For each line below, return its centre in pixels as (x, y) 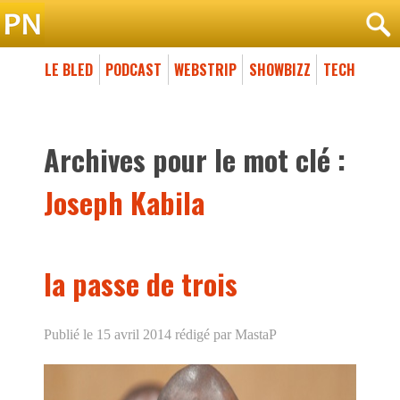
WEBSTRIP (205, 69)
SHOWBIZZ (279, 69)
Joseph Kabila (124, 202)
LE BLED (69, 69)
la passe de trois (141, 283)
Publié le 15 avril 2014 (108, 334)
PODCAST (134, 69)
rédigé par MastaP (224, 334)
